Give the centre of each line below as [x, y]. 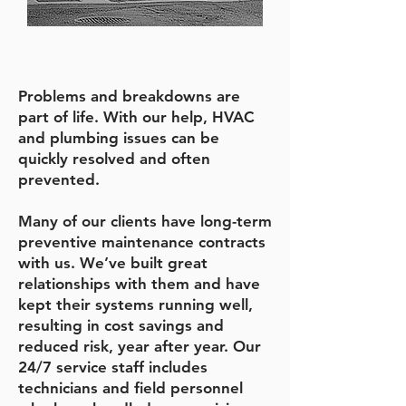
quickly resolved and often [114, 159]
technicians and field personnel [130, 388]
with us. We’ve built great [113, 263]
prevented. [59, 179]
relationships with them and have [139, 284]
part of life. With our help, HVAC [136, 117]
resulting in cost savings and [121, 325]
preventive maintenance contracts [142, 242]
